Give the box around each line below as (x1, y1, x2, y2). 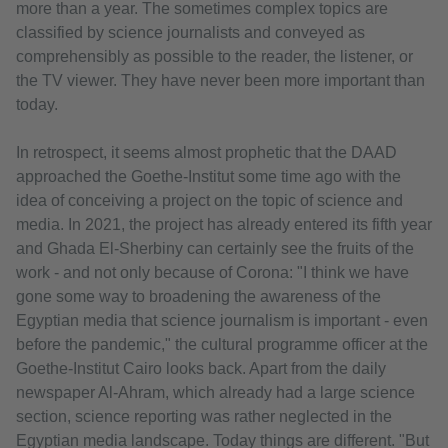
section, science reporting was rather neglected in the (16, 408, 392, 426)
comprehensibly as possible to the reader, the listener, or (16, 48, 413, 66)
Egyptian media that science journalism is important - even (16, 312, 428, 330)
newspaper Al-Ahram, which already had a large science (16, 384, 415, 402)
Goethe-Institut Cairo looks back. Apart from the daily (16, 360, 386, 378)
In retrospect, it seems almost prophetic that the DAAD (16, 144, 397, 162)
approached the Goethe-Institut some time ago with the (16, 168, 401, 186)
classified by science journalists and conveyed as (16, 24, 365, 42)
